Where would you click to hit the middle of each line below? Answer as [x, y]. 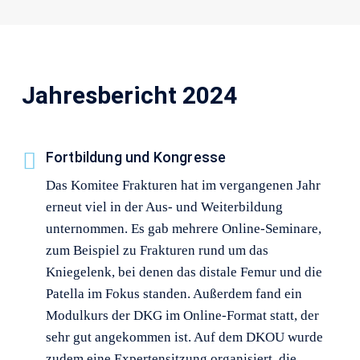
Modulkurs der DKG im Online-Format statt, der [182, 316]
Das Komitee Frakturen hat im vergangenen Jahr [183, 186]
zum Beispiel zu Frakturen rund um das [157, 251]
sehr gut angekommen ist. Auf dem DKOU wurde [184, 337]
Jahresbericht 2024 [129, 95]
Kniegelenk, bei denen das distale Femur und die [184, 272]
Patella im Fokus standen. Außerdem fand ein [174, 294]
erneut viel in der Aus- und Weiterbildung [164, 207]
